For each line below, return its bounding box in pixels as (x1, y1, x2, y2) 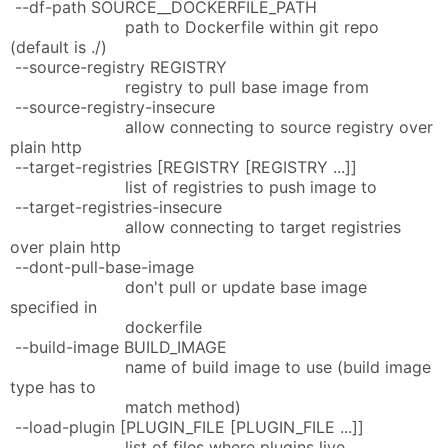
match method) (10, 396, 241, 417)
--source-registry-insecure (10, 96, 215, 117)
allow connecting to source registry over (10, 116, 433, 137)
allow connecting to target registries (10, 216, 401, 237)
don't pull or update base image (10, 276, 367, 297)
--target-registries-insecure (10, 196, 222, 217)
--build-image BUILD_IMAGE (10, 336, 227, 357)
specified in (10, 296, 97, 317)
